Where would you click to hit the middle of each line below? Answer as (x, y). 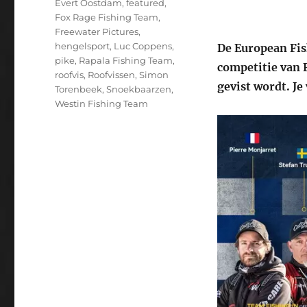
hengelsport (83, 46)
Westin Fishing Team (102, 103)
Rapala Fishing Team (126, 60)
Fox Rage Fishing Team (107, 17)
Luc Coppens (143, 46)
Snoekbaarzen (139, 89)
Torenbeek (79, 89)
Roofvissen (112, 74)
